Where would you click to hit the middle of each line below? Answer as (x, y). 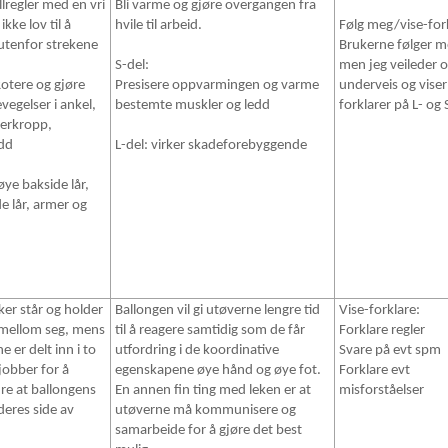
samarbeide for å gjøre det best (208, 431)
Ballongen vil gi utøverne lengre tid (217, 311)
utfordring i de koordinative (197, 351)
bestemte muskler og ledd (192, 106)
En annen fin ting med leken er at (213, 391)
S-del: (132, 66)
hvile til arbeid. (158, 26)
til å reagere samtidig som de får (210, 331)
